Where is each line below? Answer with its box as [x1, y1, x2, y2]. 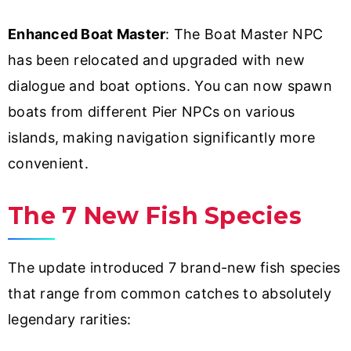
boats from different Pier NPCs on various [8, 103, 295, 120]
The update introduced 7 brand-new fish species [8, 259, 341, 276]
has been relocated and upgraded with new [8, 51, 305, 68]
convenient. [8, 154, 89, 172]
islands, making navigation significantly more [8, 128, 316, 146]
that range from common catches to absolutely [8, 284, 331, 302]
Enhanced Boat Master [8, 25, 166, 42]
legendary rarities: [8, 310, 132, 327]
